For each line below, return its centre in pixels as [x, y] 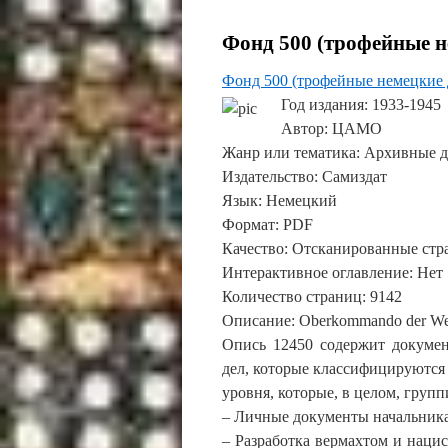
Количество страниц [292, 296]
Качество [253, 248]
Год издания [322, 104]
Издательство [268, 176]
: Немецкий [297, 200]
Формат [248, 224]
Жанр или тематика [289, 152]
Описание [256, 320]
